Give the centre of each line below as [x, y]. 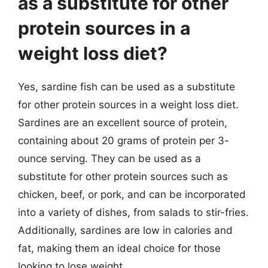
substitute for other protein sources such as [123, 176]
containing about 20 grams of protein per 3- [124, 140]
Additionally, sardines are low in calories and [125, 230]
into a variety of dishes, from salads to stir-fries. [133, 212]
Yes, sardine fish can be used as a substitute [127, 86]
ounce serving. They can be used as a [109, 158]
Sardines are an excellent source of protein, [123, 122]
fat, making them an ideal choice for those [119, 248]
